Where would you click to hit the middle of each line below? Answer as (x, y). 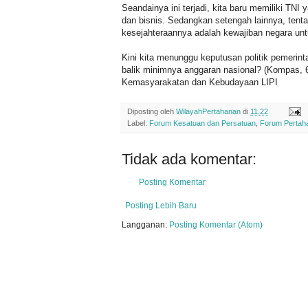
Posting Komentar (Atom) (216, 224)
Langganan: (145, 224)
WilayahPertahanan (208, 111)
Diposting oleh (152, 111)
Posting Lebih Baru (161, 205)
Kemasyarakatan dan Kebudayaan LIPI (200, 82)
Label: (138, 123)
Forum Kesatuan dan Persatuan (202, 123)
